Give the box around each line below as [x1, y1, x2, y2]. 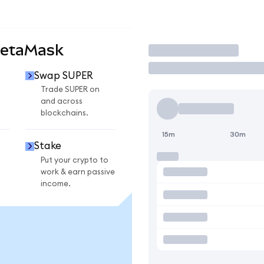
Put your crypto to [41, 156, 108, 164]
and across [41, 97, 82, 106]
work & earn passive [41, 167, 115, 176]
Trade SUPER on [41, 85, 100, 94]
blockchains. [41, 109, 88, 118]
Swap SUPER [34, 70, 93, 81]
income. [41, 179, 71, 188]
